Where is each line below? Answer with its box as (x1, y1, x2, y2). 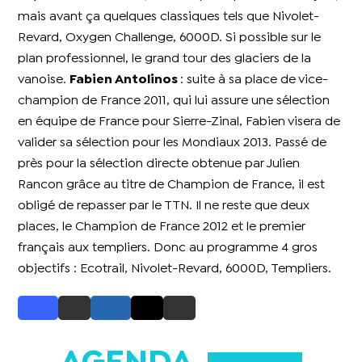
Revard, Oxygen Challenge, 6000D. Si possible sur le (18, 32, 322, 43)
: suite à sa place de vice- (180, 74, 329, 85)
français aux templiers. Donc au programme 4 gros (18, 242, 318, 253)
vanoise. (18, 74, 70, 85)
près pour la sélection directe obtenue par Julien (18, 158, 301, 169)
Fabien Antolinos (69, 74, 181, 85)
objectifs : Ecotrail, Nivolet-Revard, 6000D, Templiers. (18, 263, 332, 274)
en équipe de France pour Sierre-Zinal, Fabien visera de (18, 116, 341, 127)
